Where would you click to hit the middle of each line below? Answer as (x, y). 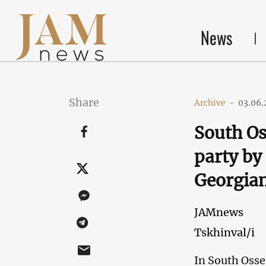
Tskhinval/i (224, 232)
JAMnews (218, 212)
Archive (210, 103)
